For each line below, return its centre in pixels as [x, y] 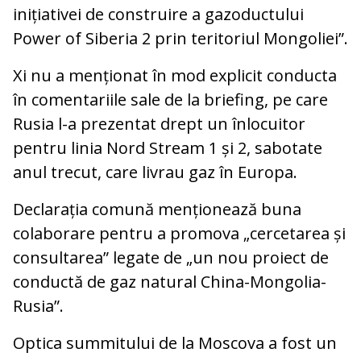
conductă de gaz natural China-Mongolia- [170, 282]
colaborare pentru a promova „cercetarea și [179, 234]
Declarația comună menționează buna [157, 210]
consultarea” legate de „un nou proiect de [171, 258]
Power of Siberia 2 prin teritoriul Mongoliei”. [180, 39]
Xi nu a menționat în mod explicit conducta [175, 76]
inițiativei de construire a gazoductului [158, 15]
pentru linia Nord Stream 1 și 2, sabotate [168, 148]
